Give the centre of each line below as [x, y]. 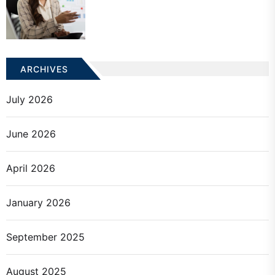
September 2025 [45, 237]
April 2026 [31, 168]
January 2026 [38, 202]
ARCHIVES [44, 69]
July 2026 [29, 99]
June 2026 [31, 134]
